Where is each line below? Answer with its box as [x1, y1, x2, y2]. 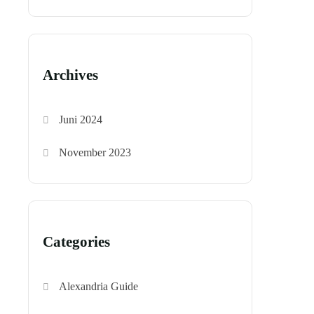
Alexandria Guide [59, 280, 139, 292]
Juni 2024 [59, 113, 103, 125]
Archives [43, 66, 98, 83]
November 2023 [59, 146, 132, 158]
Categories [43, 233, 110, 250]
